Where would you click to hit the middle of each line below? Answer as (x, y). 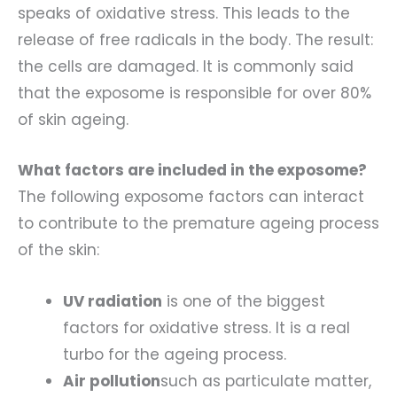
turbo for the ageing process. (175, 354)
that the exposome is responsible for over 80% (195, 93)
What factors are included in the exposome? (192, 171)
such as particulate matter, (266, 381)
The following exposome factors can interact (191, 197)
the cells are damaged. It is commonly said (186, 67)
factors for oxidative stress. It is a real (206, 327)
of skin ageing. (73, 120)
